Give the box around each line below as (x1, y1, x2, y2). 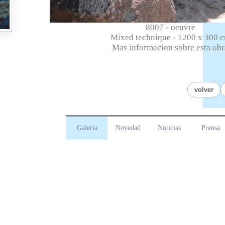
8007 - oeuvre (145, 23, 195, 32)
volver (194, 86, 213, 93)
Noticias (158, 124, 181, 132)
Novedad (116, 124, 141, 132)
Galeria (76, 124, 97, 132)
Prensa (201, 124, 220, 132)
